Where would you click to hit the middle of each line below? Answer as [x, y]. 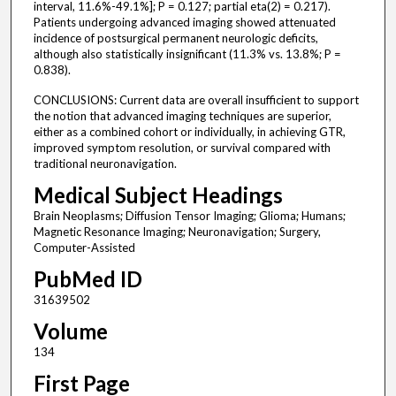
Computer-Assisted [84, 248]
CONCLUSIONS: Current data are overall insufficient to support [196, 100]
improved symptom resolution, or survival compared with [182, 148]
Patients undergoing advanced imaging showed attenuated [184, 23]
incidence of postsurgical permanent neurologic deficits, [175, 38]
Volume [70, 331]
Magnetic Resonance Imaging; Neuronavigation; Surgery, [177, 232]
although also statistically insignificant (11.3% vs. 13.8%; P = [187, 54]
